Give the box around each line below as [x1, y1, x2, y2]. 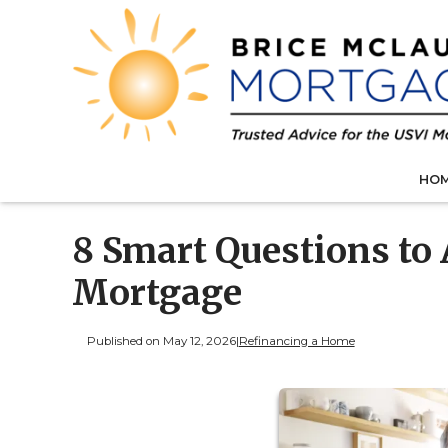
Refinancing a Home [238, 333, 355, 348]
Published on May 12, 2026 [86, 333, 236, 348]
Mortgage [72, 271, 242, 316]
